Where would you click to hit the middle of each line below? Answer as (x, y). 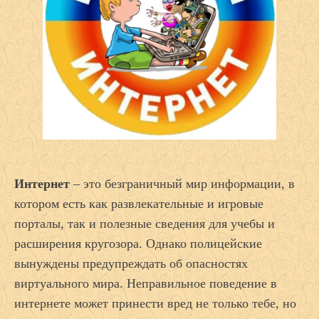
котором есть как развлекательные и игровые (139, 204)
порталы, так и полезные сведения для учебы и (145, 224)
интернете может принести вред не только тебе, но (155, 304)
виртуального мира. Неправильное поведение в (146, 284)
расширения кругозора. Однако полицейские (138, 244)
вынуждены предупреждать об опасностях (131, 264)
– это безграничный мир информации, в (182, 184)
